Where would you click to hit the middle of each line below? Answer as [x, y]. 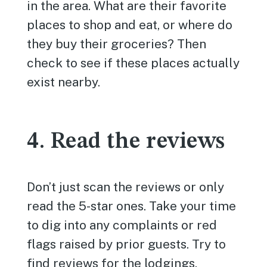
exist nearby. [64, 82]
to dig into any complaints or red [122, 225]
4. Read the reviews [126, 142]
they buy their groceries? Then [117, 44]
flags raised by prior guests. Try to [127, 244]
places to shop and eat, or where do [130, 25]
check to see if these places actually [133, 63]
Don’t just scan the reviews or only [126, 187]
